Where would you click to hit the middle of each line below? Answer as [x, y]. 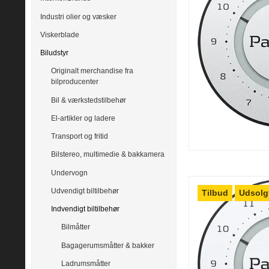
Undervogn [69, 173]
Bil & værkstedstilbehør [88, 100]
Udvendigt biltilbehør [85, 191]
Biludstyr [54, 53]
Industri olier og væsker [78, 17]
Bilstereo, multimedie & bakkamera [107, 155]
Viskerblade [60, 35]
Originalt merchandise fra [92, 71]
